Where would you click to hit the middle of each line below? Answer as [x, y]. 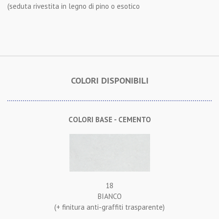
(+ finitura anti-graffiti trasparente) [109, 207]
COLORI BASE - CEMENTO [109, 120]
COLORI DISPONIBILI [109, 81]
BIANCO [109, 197]
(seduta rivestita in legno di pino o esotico [74, 6]
